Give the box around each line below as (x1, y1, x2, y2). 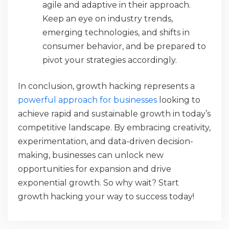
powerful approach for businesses (18, 95, 157, 105)
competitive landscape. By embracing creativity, (18, 122, 211, 132)
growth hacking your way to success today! (18, 191, 194, 201)
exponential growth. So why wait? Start (18, 177, 179, 188)
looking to (157, 95, 200, 105)
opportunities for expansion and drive (18, 164, 171, 174)
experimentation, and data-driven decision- (18, 136, 193, 146)
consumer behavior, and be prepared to (42, 41, 206, 51)
